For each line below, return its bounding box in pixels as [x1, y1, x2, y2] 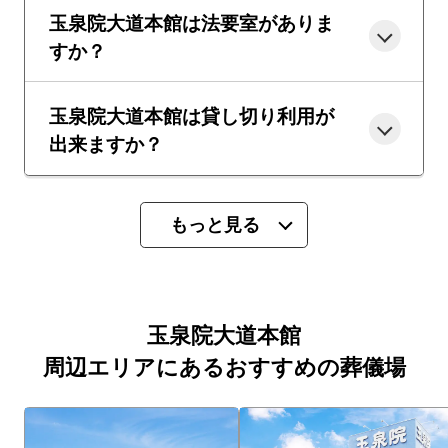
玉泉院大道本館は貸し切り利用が [48, 100, 334, 129]
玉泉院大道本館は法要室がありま [48, 7, 334, 36]
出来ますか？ [48, 128, 163, 157]
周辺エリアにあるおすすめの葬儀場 [42, 351, 406, 383]
